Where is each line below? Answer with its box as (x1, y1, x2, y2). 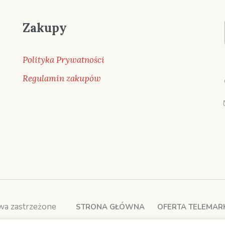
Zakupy (22, 20, 67, 36)
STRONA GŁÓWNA (76, 201, 145, 212)
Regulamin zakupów (22, 72, 101, 84)
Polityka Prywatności (22, 54, 104, 65)
